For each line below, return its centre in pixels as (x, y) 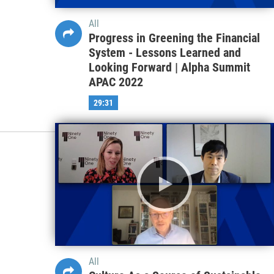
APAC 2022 (116, 82)
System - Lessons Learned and (165, 52)
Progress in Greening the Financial (174, 38)
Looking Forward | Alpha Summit (169, 67)
